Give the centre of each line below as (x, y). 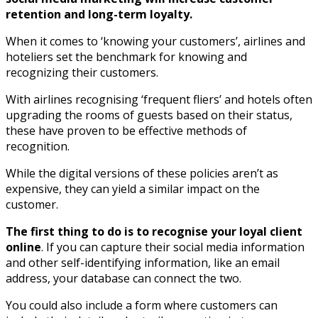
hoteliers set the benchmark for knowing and (126, 56)
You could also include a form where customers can (142, 305)
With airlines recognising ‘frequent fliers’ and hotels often (159, 99)
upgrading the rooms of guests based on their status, (149, 115)
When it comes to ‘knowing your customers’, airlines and (155, 41)
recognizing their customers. (82, 72)
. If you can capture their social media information (173, 247)
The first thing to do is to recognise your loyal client (154, 231)
